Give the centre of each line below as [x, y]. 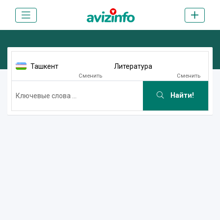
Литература [133, 66]
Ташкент [44, 66]
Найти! [181, 96]
